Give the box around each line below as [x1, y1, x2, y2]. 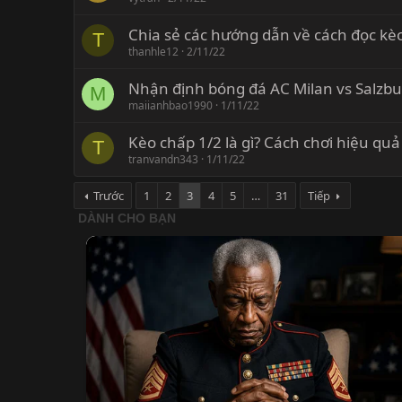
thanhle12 [128, 44, 179, 60]
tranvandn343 [128, 152, 198, 168]
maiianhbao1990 [128, 98, 213, 114]
